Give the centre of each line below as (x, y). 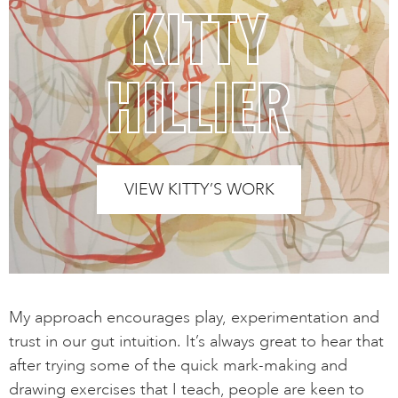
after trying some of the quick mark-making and (178, 365)
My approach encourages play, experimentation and (194, 317)
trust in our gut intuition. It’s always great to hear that (196, 341)
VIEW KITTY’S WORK (199, 189)
